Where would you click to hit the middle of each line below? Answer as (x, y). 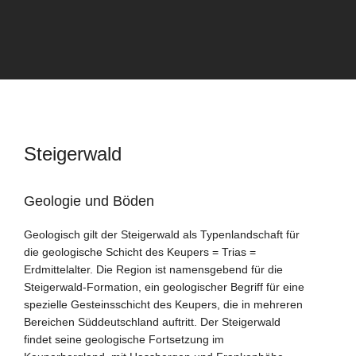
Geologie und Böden (89, 201)
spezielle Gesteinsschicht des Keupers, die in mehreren (163, 305)
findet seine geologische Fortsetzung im (124, 340)
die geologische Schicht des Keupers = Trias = (140, 252)
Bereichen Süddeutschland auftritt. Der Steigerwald (152, 322)
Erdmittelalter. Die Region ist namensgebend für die (153, 270)
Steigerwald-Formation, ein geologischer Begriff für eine (164, 287)
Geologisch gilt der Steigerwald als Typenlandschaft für (162, 235)
